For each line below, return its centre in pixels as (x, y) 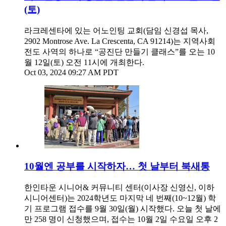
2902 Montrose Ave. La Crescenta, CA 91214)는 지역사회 (120, 41)
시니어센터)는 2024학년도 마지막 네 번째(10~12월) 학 (120, 198)
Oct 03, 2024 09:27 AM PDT (71, 73)
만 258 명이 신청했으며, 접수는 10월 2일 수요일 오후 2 (121, 219)
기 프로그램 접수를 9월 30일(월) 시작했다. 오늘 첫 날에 (123, 208)
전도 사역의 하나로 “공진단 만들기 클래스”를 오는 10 (120, 52)
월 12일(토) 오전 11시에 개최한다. (84, 63)
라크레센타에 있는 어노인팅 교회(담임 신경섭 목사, (116, 31)
